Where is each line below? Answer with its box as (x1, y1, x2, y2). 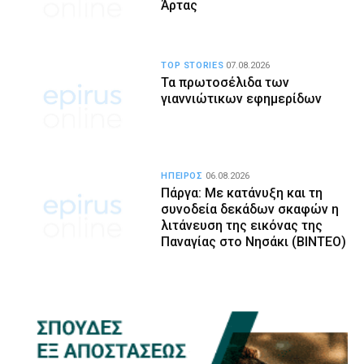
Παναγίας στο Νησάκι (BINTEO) (161, 233, 347, 249)
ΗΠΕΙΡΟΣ (161, 170, 203, 181)
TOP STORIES (161, 60, 224, 71)
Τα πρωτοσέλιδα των (161, 75, 290, 91)
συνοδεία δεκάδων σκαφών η (161, 201, 340, 217)
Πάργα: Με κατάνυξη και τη (161, 184, 323, 201)
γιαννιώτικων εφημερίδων (161, 91, 323, 107)
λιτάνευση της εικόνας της (161, 217, 323, 233)
